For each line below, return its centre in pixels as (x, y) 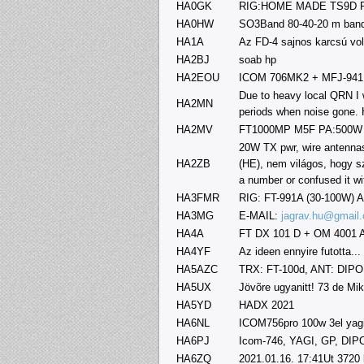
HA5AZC (197, 269)
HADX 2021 (266, 305)
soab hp (258, 59)
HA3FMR (198, 197)
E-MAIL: (260, 215)
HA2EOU (198, 77)
